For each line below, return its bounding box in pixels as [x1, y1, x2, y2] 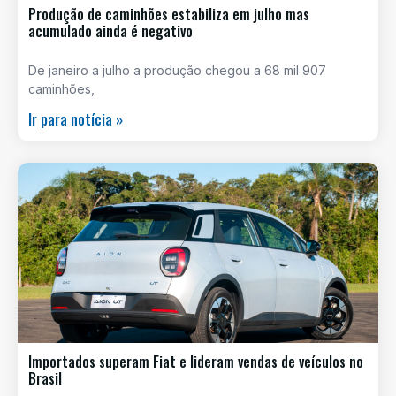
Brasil [28, 367, 62, 389]
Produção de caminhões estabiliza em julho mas [28, 3, 309, 25]
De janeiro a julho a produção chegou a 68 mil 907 [28, 62, 326, 78]
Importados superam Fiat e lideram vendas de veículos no [28, 350, 363, 372]
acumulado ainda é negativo [28, 19, 193, 42]
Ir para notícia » [28, 108, 123, 130]
